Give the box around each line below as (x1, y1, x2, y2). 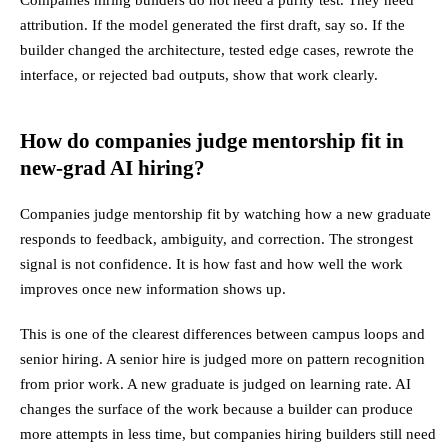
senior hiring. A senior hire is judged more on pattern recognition (20, 350, 425, 368)
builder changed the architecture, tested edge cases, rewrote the (20, 41, 414, 59)
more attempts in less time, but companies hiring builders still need (20, 425, 436, 443)
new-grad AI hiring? (20, 156, 205, 180)
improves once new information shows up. (20, 280, 286, 298)
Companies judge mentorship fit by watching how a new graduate (20, 205, 431, 223)
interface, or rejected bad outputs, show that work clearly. (20, 66, 378, 84)
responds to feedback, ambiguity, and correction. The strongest (20, 230, 413, 248)
